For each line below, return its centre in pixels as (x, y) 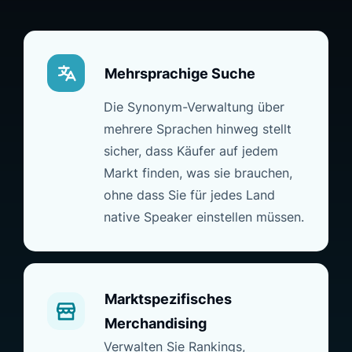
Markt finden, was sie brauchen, (198, 173)
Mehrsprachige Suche (180, 73)
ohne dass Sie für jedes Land (189, 195)
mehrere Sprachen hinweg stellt (198, 129)
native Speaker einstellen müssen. (204, 217)
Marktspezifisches (168, 299)
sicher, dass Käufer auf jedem (191, 151)
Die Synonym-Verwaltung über (194, 107)
